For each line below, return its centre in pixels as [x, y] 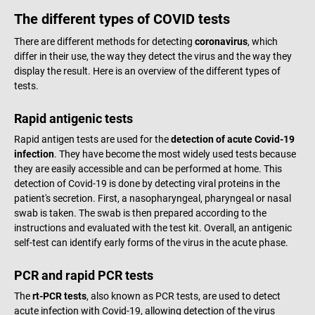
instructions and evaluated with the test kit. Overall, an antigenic [153, 227]
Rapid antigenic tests [73, 118]
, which [263, 41]
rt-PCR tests [59, 296]
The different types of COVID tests [122, 19]
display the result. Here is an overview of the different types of [147, 71]
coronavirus [221, 41]
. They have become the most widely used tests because [175, 154]
